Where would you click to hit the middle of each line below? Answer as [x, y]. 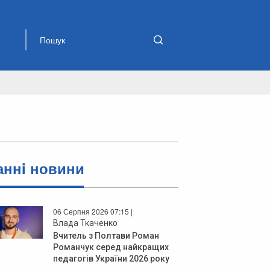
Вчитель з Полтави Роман [106, 235]
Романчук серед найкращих [111, 247]
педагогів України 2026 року [111, 258]
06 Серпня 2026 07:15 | [93, 211]
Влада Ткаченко [85, 223]
